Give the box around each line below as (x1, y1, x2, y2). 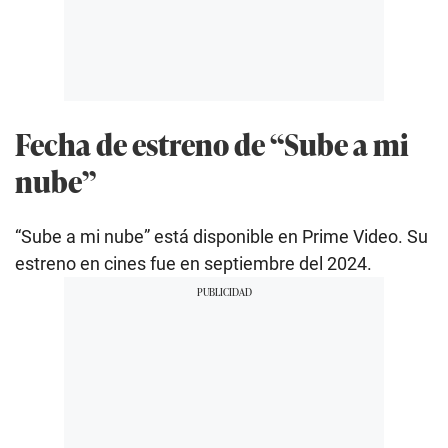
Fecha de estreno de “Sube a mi (15, 122, 409, 166)
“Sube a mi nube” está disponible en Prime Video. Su (15, 226, 428, 248)
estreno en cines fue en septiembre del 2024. (15, 253, 372, 275)
